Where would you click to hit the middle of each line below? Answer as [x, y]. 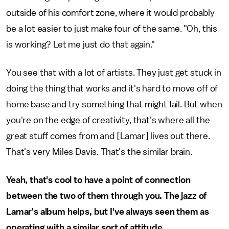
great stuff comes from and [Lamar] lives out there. [108, 136]
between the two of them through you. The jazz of [107, 196]
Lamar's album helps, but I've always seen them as [108, 212]
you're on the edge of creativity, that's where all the [108, 120]
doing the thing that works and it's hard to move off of [112, 88]
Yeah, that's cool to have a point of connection [98, 180]
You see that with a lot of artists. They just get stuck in [114, 73]
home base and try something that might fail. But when [114, 104]
